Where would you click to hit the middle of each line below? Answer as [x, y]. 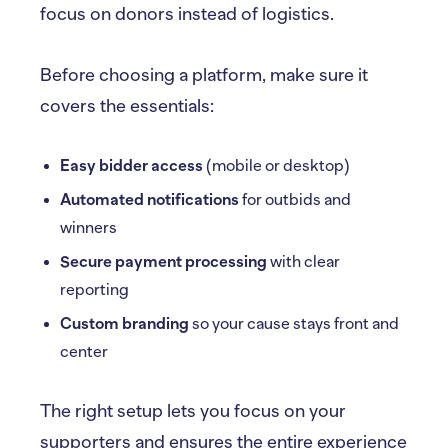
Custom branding [124, 324]
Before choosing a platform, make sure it [204, 75]
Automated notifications [149, 200]
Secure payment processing [163, 262]
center [84, 352]
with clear [303, 262]
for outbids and [295, 200]
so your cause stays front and [294, 324]
